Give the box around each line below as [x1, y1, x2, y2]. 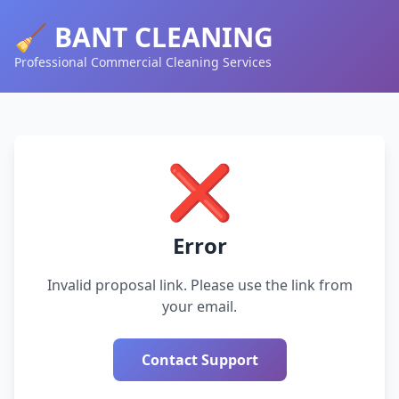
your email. [162, 297, 237, 316]
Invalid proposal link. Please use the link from [46, 275, 353, 295]
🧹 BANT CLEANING [14, 19, 273, 55]
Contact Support [141, 350, 258, 370]
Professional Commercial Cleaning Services [14, 53, 272, 70]
